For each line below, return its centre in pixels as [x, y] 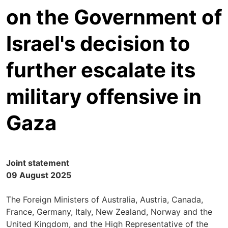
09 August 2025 [39, 175]
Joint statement [38, 163]
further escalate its [101, 70]
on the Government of [114, 17]
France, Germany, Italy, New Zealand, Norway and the [109, 212]
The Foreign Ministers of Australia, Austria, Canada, [105, 199]
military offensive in [104, 96]
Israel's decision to [98, 44]
